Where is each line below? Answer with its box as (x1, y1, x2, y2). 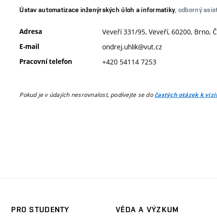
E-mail (19, 42, 40, 51)
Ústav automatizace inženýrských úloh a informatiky (19, 6, 175, 14)
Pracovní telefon (19, 57, 73, 66)
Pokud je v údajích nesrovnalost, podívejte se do (19, 91, 155, 98)
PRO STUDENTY (11, 205, 70, 214)
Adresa (19, 27, 43, 36)
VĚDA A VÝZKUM (115, 205, 179, 214)
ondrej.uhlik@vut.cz (102, 42, 162, 51)
